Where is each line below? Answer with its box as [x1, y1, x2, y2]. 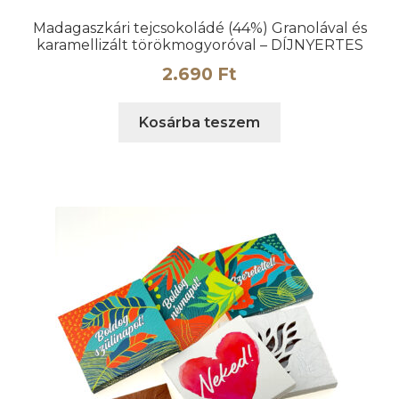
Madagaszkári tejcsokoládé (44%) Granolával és [32, 19, 367, 37]
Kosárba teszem [139, 114, 260, 132]
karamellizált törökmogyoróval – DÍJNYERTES [36, 36, 363, 53]
